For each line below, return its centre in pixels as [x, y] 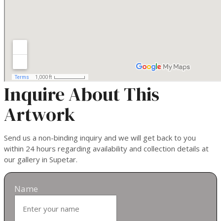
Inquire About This [82, 94]
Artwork [40, 114]
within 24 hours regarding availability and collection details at [106, 148]
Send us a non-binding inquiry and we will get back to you [100, 137]
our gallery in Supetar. [41, 159]
